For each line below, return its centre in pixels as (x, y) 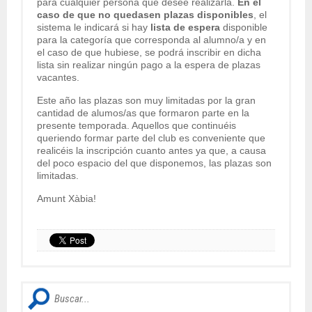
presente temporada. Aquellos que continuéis (136, 125)
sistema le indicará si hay (94, 27)
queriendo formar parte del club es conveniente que (151, 138)
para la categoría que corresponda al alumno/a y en (151, 40)
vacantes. (58, 77)
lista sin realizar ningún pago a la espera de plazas (149, 65)
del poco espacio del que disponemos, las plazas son (154, 163)
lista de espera (185, 27)
